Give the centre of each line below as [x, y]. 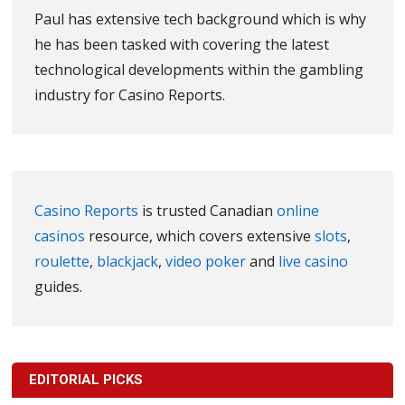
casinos [60, 235]
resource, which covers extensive [200, 235]
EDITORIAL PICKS [86, 379]
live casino [314, 261]
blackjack [128, 261]
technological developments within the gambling [199, 69]
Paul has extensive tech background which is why [201, 19]
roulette [62, 261]
